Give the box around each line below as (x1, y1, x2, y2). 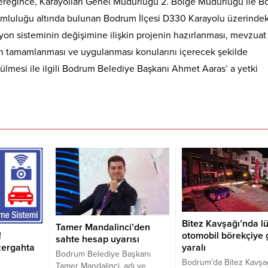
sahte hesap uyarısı (55, 233, 139, 245)
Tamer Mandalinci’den (55, 221, 150, 233)
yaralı (181, 242, 206, 254)
